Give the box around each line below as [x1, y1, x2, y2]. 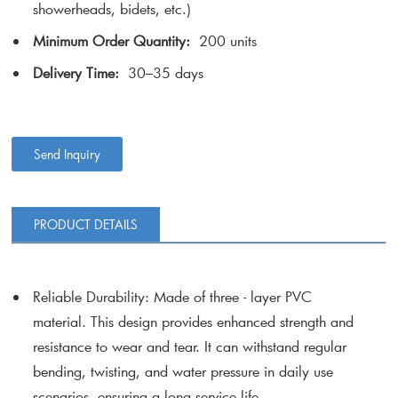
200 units [199, 31, 258, 51]
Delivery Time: [33, 63, 120, 83]
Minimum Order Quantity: [33, 31, 200, 51]
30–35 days [119, 63, 204, 83]
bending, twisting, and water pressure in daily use [33, 362, 334, 381]
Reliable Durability [33, 287, 146, 306]
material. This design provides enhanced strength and [33, 312, 354, 331]
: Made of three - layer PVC [145, 287, 312, 306]
